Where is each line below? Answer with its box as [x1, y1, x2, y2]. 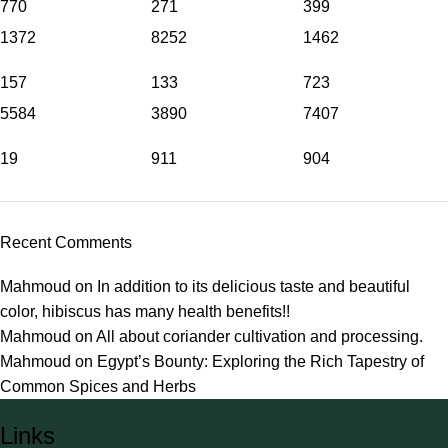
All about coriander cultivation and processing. [96, 328, 423, 345]
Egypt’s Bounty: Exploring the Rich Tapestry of [97, 353, 424, 370]
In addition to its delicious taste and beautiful [97, 278, 410, 295]
